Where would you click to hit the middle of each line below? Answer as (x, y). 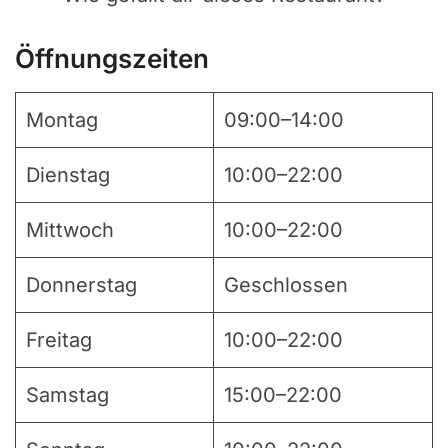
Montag (62, 120)
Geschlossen (286, 285)
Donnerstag (81, 285)
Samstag (67, 395)
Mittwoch (70, 230)
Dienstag (68, 175)
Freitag (59, 340)
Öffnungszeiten (112, 59)
